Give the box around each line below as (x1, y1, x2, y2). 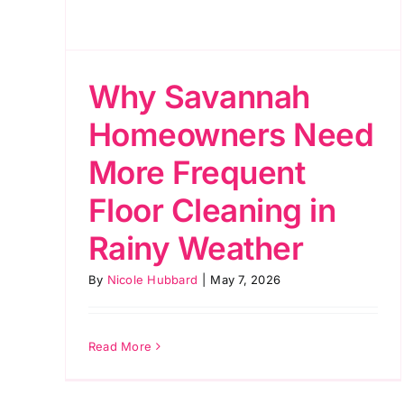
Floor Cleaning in (88, 190, 336, 229)
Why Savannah (88, 77, 310, 115)
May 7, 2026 (210, 271, 280, 287)
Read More (88, 338, 152, 353)
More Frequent (88, 152, 306, 191)
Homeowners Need (88, 115, 374, 153)
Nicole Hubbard (106, 271, 198, 287)
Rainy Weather (88, 228, 304, 267)
